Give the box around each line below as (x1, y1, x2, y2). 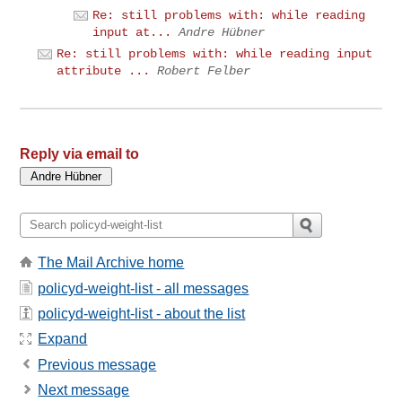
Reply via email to (20, 145, 140, 162)
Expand (38, 331, 88, 347)
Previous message (38, 356, 157, 372)
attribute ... (57, 64, 151, 79)
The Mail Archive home (38, 255, 185, 271)
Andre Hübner (179, 24, 266, 39)
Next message (38, 382, 130, 398)
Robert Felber (157, 64, 251, 79)
